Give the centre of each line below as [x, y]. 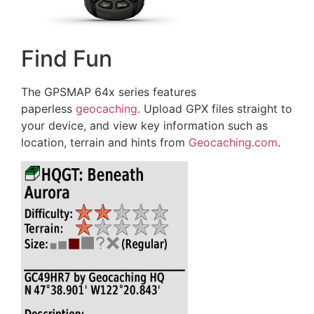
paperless [48, 109]
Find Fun [67, 59]
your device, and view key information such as [144, 126]
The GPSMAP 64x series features [109, 92]
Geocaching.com [233, 143]
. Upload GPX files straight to [215, 109]
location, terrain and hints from [105, 143]
